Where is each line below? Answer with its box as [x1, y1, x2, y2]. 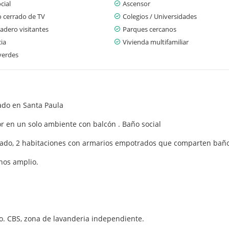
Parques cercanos [123, 24, 176, 34]
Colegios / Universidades [123, 11, 197, 21]
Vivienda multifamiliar [123, 37, 189, 47]
